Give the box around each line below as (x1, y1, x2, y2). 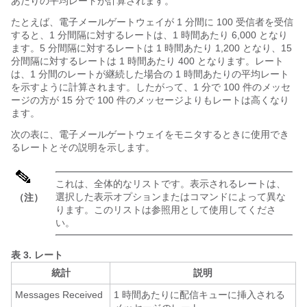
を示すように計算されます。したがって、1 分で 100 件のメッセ (11, 82, 291, 93)
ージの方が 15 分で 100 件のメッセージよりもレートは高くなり (11, 95, 289, 106)
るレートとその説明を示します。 (11, 142, 155, 153)
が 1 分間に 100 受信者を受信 (164, 16, 293, 27)
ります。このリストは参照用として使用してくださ (56, 204, 276, 215)
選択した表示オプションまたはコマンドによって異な (56, 191, 286, 202)
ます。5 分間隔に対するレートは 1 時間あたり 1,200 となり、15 (11, 42, 292, 53)
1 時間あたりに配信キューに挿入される (114, 289, 285, 300)
